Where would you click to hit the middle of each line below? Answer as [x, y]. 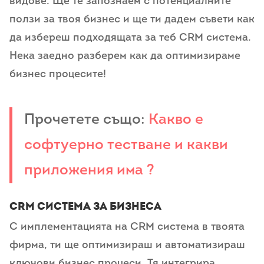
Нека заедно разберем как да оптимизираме [125, 56]
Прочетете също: [86, 120]
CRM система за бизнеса [85, 207]
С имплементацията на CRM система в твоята [127, 227]
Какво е [176, 120]
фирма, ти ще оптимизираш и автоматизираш [127, 246]
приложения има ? [89, 171]
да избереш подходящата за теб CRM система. [130, 38]
